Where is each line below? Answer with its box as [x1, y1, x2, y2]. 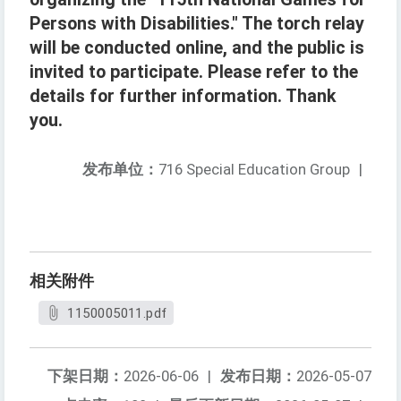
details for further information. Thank [30, 86, 336, 107]
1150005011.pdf [67, 305, 167, 322]
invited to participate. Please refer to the [30, 62, 358, 83]
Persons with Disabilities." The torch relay [30, 13, 364, 35]
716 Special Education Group [158, 160, 350, 179]
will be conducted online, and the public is [30, 38, 364, 59]
